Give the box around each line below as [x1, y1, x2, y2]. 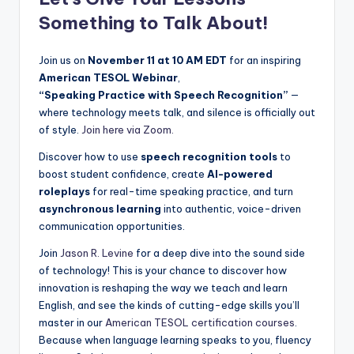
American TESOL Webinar [39, 71, 178, 85]
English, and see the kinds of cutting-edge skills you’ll [39, 299, 299, 312]
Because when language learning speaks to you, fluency [39, 333, 311, 347]
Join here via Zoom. [81, 123, 174, 137]
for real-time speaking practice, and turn [90, 185, 293, 198]
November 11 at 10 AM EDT [88, 54, 227, 67]
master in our [39, 316, 105, 330]
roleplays [39, 185, 90, 198]
